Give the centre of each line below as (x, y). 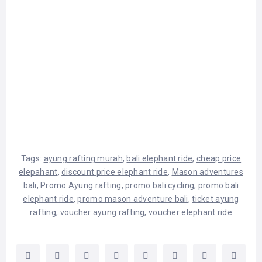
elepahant (38, 172)
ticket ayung (216, 199)
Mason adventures (207, 172)
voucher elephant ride (190, 212)
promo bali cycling (160, 185)
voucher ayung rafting (102, 212)
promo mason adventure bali (133, 199)
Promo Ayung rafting (81, 185)
